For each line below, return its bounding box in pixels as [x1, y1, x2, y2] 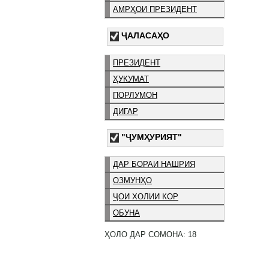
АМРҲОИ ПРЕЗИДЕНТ [113, 4, 197, 14]
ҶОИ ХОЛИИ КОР [113, 192, 178, 202]
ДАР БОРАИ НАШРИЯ [113, 160, 195, 169]
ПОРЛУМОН [113, 90, 157, 100]
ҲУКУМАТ [113, 74, 149, 83]
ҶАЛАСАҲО [121, 30, 169, 40]
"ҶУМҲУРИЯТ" [121, 132, 182, 142]
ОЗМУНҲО [113, 176, 152, 186]
